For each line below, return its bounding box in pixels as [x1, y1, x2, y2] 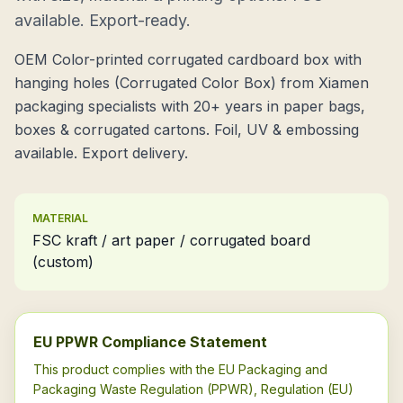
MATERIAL [32, 211, 88, 225]
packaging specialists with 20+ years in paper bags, [14, 97, 365, 115]
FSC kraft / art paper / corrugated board [32, 231, 310, 249]
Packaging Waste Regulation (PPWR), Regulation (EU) [33, 381, 354, 397]
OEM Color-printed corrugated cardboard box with [14, 50, 362, 68]
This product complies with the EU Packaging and [33, 362, 327, 377]
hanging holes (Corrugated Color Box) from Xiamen [14, 74, 369, 92]
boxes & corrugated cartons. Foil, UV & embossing [14, 121, 359, 139]
